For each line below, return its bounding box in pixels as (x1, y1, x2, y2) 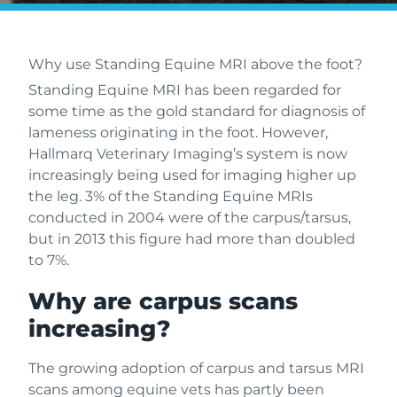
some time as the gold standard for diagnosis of (28, 103, 365, 120)
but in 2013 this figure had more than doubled (28, 230, 355, 247)
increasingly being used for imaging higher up (28, 167, 356, 183)
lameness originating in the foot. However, (28, 124, 328, 141)
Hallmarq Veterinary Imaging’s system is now (28, 145, 347, 162)
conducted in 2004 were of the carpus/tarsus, (28, 209, 351, 226)
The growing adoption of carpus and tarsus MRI (28, 359, 364, 377)
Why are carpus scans (28, 286, 298, 315)
